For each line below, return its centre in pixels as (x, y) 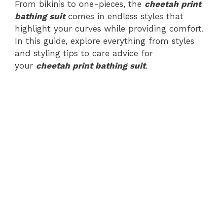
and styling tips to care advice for (84, 53)
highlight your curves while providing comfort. (109, 28)
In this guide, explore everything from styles (105, 41)
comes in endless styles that (124, 16)
